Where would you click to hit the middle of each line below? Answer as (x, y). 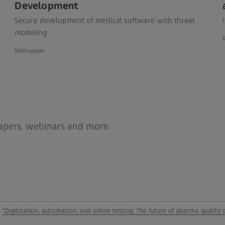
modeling (31, 32)
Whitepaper (29, 50)
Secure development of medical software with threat (105, 20)
